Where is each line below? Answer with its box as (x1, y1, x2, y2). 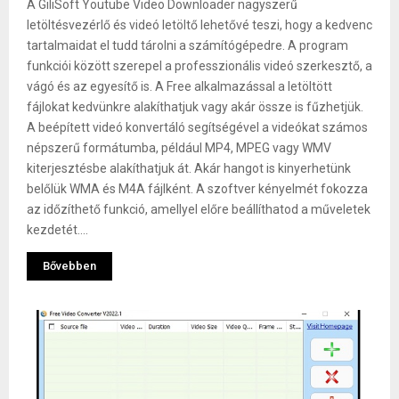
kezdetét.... (27, 222, 88, 237)
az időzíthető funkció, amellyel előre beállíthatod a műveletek (27, 201, 370, 216)
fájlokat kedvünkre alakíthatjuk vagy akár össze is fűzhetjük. (27, 99, 363, 114)
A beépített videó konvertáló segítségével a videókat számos (27, 119, 368, 134)
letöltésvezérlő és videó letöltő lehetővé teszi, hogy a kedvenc (27, 17, 372, 32)
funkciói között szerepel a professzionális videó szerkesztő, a (27, 58, 372, 73)
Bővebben (43, 258, 96, 273)
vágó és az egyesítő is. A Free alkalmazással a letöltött (27, 78, 332, 94)
